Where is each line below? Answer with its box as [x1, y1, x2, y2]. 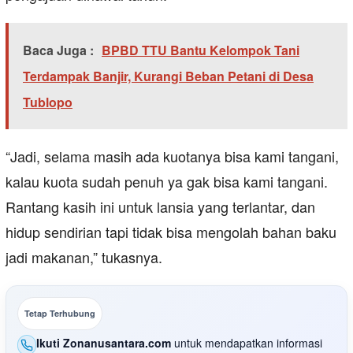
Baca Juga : [23, 41, 94, 60]
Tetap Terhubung [24, 307, 95, 320]
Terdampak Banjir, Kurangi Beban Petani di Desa [23, 67, 314, 86]
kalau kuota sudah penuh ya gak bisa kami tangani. [6, 171, 328, 192]
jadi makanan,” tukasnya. [6, 247, 162, 268]
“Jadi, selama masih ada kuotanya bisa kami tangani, [6, 146, 339, 167]
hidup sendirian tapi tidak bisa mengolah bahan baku [6, 221, 336, 243]
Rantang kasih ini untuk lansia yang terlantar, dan [6, 196, 315, 217]
